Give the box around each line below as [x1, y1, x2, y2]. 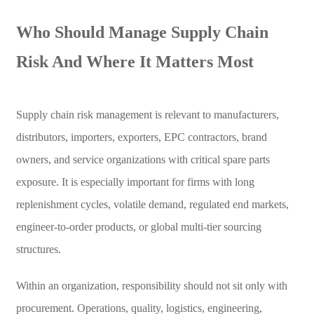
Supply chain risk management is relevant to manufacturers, [15, 108, 279, 121]
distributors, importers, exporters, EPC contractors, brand [15, 130, 267, 143]
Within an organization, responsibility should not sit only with [15, 279, 287, 292]
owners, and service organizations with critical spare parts [15, 153, 270, 165]
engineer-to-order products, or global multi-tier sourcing [15, 220, 261, 233]
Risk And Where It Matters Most [15, 52, 254, 71]
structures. [15, 243, 61, 255]
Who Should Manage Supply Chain [15, 22, 268, 41]
